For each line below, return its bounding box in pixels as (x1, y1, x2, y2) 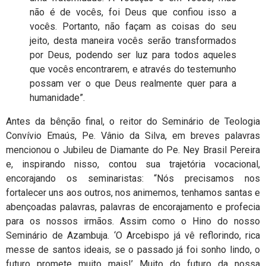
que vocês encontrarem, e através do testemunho (30, 63, 236, 75)
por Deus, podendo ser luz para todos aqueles (30, 49, 236, 61)
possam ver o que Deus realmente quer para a (30, 77, 236, 89)
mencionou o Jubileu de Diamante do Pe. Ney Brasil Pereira (6, 144, 260, 156)
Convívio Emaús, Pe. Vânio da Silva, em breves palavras (6, 129, 260, 141)
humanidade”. (30, 91, 85, 103)
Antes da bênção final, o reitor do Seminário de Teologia (6, 115, 260, 127)
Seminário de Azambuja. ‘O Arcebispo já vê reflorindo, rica (6, 229, 260, 241)
